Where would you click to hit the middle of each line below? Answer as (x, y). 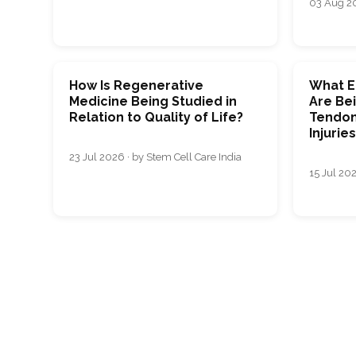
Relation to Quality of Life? (156, 118)
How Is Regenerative (136, 86)
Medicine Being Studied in (153, 102)
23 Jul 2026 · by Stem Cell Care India (155, 157)
